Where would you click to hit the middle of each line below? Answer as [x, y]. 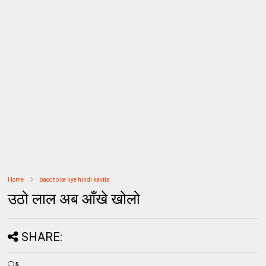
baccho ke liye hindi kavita [75, 180]
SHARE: [42, 237]
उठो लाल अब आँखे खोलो [74, 199]
